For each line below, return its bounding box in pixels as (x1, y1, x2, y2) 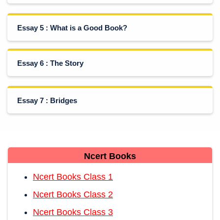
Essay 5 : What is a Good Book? (17, 24, 127, 32)
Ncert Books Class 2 (33, 190, 113, 199)
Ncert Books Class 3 (33, 207, 113, 217)
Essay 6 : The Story (17, 59, 83, 67)
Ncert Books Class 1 (33, 172, 113, 182)
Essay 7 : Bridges (17, 96, 77, 105)
